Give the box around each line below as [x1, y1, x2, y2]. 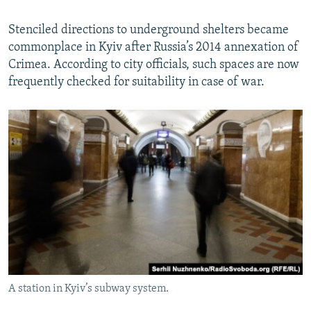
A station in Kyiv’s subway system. [8, 283, 169, 294]
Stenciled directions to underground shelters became [8, 23, 289, 37]
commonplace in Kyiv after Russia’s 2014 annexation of [8, 40, 299, 54]
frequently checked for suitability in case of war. [8, 75, 264, 89]
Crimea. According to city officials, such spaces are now [8, 58, 299, 72]
